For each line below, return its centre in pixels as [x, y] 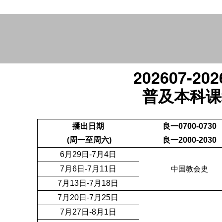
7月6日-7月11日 [88, 169]
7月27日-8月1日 [88, 212]
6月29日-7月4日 [88, 154]
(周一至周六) [88, 140]
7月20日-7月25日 [88, 197]
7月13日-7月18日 [88, 183]
